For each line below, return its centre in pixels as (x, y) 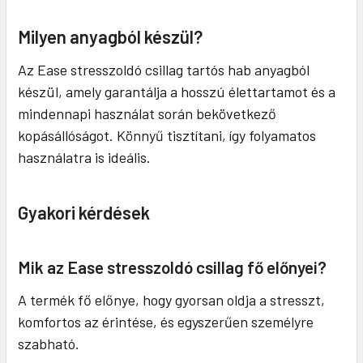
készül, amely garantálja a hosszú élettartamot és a (177, 92)
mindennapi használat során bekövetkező (147, 114)
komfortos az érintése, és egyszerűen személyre (166, 322)
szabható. (49, 344)
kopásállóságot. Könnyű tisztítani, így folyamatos (167, 136)
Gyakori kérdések (84, 213)
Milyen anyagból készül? (110, 37)
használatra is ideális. (84, 158)
